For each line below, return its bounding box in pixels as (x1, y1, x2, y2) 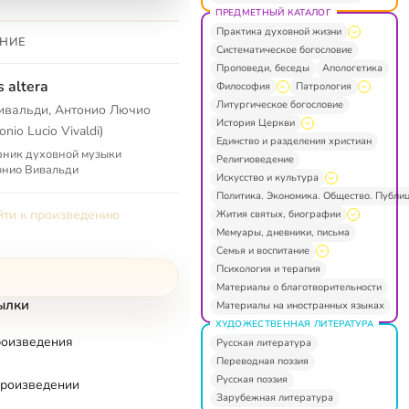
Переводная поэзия (215, 353, 309, 368)
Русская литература (215, 335, 311, 350)
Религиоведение (215, 152, 294, 166)
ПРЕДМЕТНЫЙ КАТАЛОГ (215, 5, 331, 19)
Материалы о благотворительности (215, 279, 382, 294)
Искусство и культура (215, 170, 319, 184)
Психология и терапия (215, 261, 320, 276)
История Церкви (215, 115, 295, 130)
